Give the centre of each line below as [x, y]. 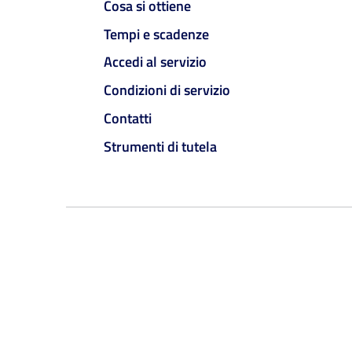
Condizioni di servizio [167, 90]
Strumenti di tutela [160, 146]
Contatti [128, 118]
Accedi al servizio [155, 62]
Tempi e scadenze [156, 34]
